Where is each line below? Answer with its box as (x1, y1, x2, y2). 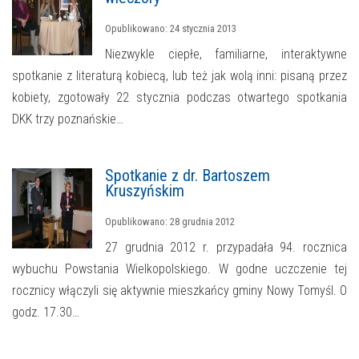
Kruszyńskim (105, 180, 184, 200)
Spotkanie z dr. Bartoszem (105, 165, 270, 185)
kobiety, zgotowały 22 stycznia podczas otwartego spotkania (12, 89, 347, 105)
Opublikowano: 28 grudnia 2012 (105, 215, 235, 228)
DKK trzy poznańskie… (12, 111, 123, 127)
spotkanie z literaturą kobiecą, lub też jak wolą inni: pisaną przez (12, 67, 347, 83)
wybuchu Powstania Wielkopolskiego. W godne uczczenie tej (12, 260, 347, 276)
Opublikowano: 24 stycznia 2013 (105, 22, 236, 35)
